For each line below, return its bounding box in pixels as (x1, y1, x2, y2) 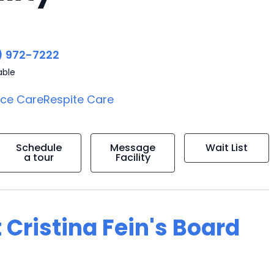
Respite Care (43, 92, 114, 107)
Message (110, 141, 156, 155)
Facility (115, 150, 150, 165)
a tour (24, 150, 54, 165)
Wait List (206, 141, 248, 155)
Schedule (16, 141, 62, 155)
